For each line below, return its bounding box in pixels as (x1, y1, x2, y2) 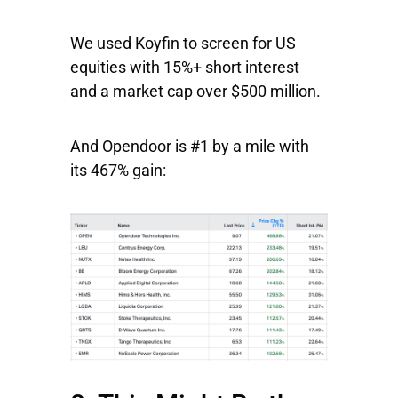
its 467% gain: (70, 161, 166, 180)
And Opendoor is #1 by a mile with (70, 137, 309, 156)
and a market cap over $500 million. (70, 82, 321, 101)
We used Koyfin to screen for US (70, 34, 296, 53)
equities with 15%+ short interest (70, 58, 299, 77)
